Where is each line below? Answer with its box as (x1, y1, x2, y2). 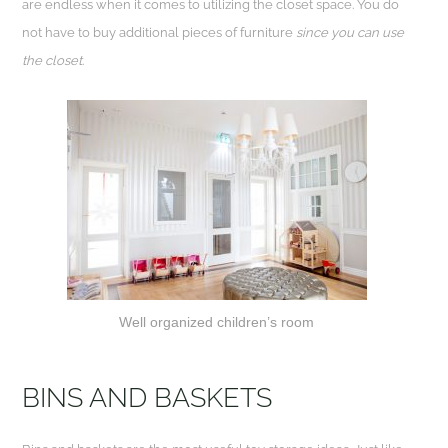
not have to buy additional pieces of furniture (22, 25, 297, 41)
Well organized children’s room (119, 313, 314, 330)
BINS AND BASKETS (22, 381, 273, 413)
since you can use (296, 25, 405, 41)
